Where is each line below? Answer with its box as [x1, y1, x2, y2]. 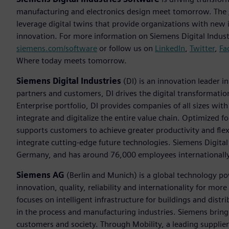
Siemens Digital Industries [16, 76, 121, 86]
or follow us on [97, 43, 155, 54]
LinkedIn [155, 43, 185, 54]
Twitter [190, 43, 215, 54]
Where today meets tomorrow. [16, 56, 127, 66]
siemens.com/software [16, 43, 97, 54]
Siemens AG [16, 170, 64, 180]
